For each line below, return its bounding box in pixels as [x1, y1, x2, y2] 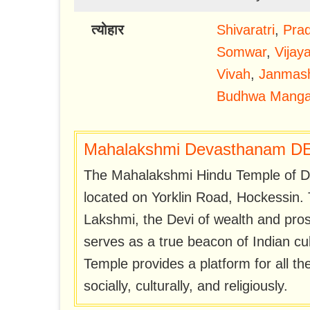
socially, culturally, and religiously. [84, 278, 288, 294]
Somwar [216, 44, 266, 60]
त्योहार [91, 22, 124, 38]
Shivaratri [216, 22, 275, 38]
